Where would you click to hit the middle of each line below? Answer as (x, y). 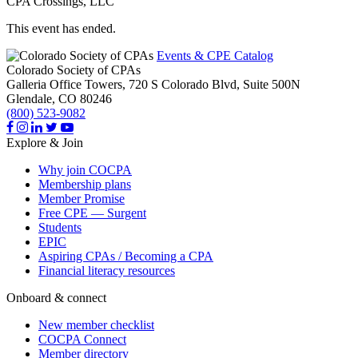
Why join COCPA (85, 169)
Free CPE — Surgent (92, 213)
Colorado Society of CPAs (74, 70)
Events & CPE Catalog (215, 55)
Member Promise (82, 198)
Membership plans (85, 184)
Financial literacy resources (107, 270)
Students (60, 227)
